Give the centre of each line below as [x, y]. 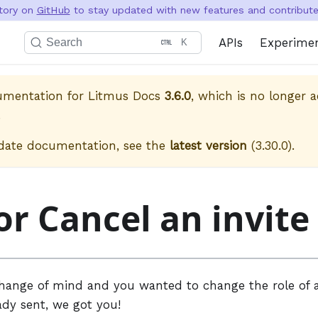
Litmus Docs [124, 96]
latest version [208, 146]
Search [64, 42]
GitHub [53, 10]
